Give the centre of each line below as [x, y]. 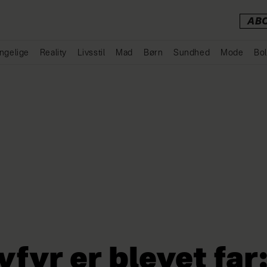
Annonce [140, 71]
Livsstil [91, 53]
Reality [53, 53]
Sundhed [192, 53]
